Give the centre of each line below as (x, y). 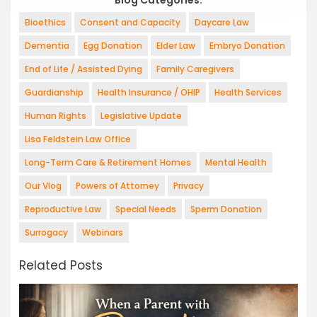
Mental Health (236, 162)
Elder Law (176, 45)
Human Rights (56, 115)
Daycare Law (222, 22)
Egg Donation (113, 45)
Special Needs (146, 209)
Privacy (189, 185)
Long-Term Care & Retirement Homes (108, 162)
